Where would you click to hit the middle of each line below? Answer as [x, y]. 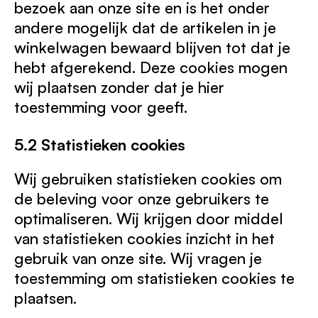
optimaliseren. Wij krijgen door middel [149, 218]
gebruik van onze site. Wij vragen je [138, 258]
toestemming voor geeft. [101, 107]
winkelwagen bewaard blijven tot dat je [152, 47]
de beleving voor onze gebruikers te [142, 198]
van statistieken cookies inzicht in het [144, 238]
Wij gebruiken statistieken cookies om [148, 179]
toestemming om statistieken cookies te [154, 278]
